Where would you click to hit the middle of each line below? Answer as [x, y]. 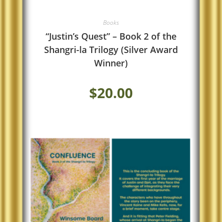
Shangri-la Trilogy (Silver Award [111, 50]
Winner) [111, 63]
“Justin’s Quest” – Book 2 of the [111, 36]
